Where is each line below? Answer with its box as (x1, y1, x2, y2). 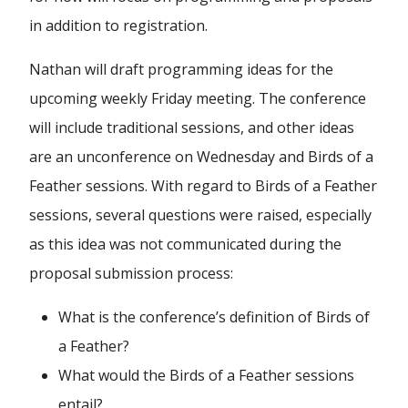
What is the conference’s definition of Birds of (58, 307, 370, 327)
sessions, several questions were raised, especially (29, 205, 372, 225)
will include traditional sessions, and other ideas (29, 117, 354, 138)
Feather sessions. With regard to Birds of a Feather (29, 176, 377, 196)
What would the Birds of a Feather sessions (58, 365, 354, 385)
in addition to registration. (29, 15, 208, 36)
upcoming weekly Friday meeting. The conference (29, 88, 366, 108)
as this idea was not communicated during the (29, 234, 342, 254)
